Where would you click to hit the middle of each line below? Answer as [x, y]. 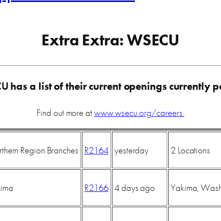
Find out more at [65, 112]
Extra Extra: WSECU [110, 40]
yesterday [132, 150]
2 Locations [190, 150]
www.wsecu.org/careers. [139, 112]
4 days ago [135, 187]
